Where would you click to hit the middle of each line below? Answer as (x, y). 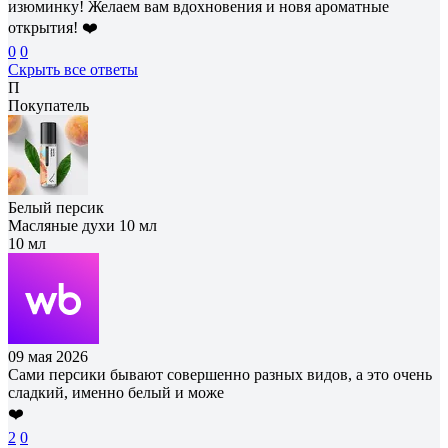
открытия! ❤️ (53, 27)
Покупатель (48, 105)
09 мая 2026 (48, 356)
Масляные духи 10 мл (82, 225)
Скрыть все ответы (73, 69)
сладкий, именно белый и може (116, 392)
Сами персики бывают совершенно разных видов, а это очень (220, 374)
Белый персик (56, 207)
